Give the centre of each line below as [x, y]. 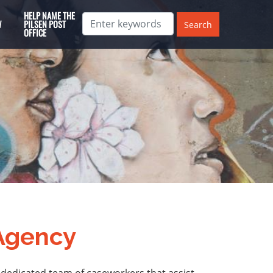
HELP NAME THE [50, 16]
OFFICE [35, 33]
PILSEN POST [45, 24]
